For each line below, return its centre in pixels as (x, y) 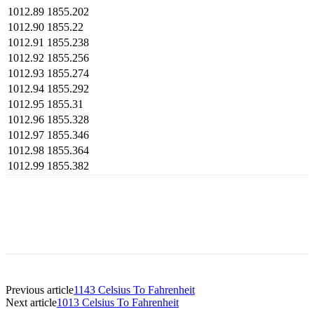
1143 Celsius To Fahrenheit (134, 289)
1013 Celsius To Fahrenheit (118, 302)
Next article (31, 302)
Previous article (40, 289)
